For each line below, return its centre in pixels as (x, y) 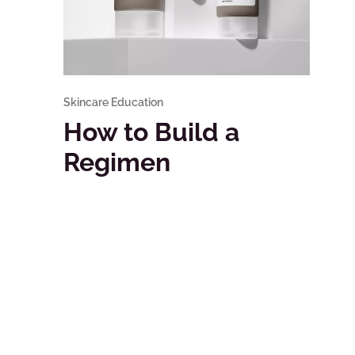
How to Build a (151, 132)
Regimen (117, 162)
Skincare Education (113, 103)
